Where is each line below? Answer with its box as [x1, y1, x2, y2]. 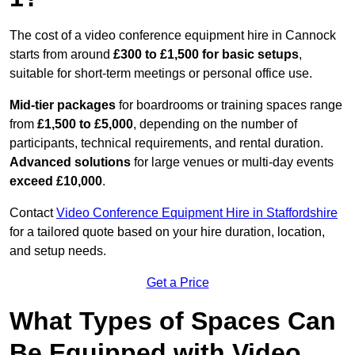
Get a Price [146, 276, 209, 290]
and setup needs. [10, 244, 106, 258]
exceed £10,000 [10, 174, 102, 189]
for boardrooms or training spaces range [116, 98, 342, 113]
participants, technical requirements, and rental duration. [10, 136, 323, 151]
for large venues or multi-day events [131, 155, 334, 170]
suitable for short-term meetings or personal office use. [10, 67, 312, 81]
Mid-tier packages [10, 98, 116, 113]
